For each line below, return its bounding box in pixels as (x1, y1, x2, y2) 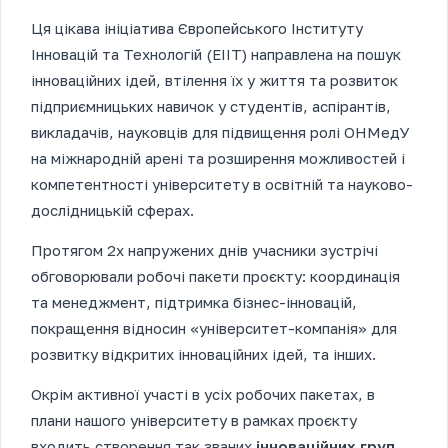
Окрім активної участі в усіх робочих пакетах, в (31, 385, 375, 404)
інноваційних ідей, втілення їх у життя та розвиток (31, 71, 398, 90)
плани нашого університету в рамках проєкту (31, 411, 357, 430)
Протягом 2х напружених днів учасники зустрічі (31, 241, 378, 260)
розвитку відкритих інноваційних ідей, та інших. (31, 345, 376, 364)
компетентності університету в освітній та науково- (31, 175, 413, 194)
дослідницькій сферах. (31, 201, 194, 220)
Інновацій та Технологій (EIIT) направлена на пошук (31, 45, 401, 64)
